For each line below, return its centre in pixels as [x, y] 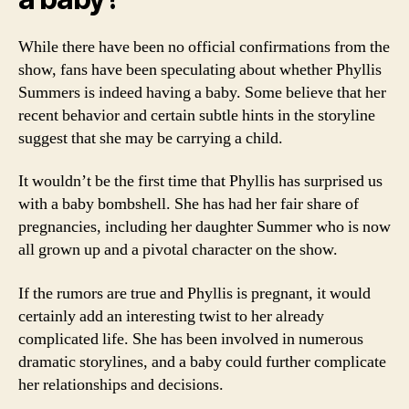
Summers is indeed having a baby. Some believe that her [202, 92]
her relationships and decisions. [121, 384]
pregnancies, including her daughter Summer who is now [204, 227]
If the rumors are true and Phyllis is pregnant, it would [194, 293]
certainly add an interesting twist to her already [171, 316]
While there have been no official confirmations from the [204, 47]
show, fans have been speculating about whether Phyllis [200, 69]
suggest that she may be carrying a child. [151, 138]
